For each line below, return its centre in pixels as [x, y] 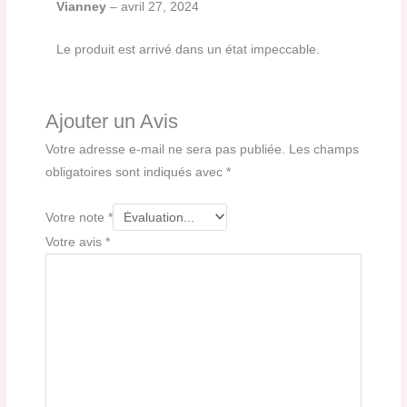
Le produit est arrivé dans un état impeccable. [189, 49]
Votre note [77, 217]
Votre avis [76, 243]
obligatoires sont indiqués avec [136, 172]
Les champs [324, 149]
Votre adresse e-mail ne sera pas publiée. [166, 149]
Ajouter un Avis [112, 121]
